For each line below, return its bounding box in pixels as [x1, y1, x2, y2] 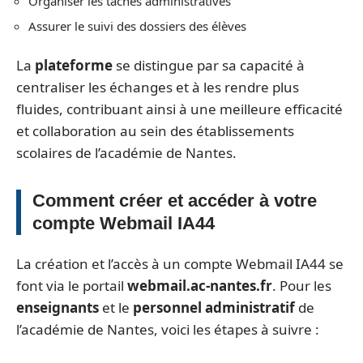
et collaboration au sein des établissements [16, 121, 294, 140]
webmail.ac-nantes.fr [127, 276, 272, 295]
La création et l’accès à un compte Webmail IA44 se [16, 254, 344, 273]
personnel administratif [133, 298, 295, 317]
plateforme [35, 55, 113, 75]
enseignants [16, 298, 99, 317]
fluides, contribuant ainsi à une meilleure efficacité [16, 99, 343, 118]
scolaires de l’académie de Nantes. [16, 143, 237, 162]
